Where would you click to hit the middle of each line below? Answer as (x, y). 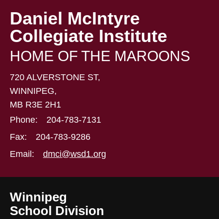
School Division (57, 210)
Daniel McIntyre (75, 18)
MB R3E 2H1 (35, 104)
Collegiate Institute (88, 36)
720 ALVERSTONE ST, (55, 77)
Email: (22, 154)
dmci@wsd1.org (75, 154)
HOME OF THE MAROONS (100, 56)
